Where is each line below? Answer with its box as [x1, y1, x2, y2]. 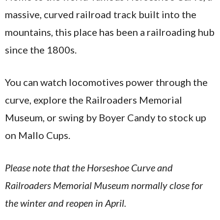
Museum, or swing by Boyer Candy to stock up [5, 111, 206, 123]
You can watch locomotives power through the [5, 76, 208, 88]
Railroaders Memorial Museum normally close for [5, 179, 203, 191]
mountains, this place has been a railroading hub [5, 26, 215, 38]
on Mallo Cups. [5, 129, 70, 141]
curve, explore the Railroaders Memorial [5, 93, 182, 106]
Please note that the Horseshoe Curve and [5, 161, 173, 173]
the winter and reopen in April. [5, 196, 126, 209]
